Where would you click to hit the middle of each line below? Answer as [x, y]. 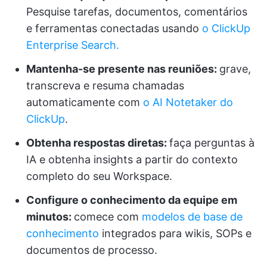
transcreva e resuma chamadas [105, 86]
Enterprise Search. [73, 45]
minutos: [50, 217]
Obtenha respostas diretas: [98, 143]
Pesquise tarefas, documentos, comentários [137, 12]
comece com [108, 217]
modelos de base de [192, 217]
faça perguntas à [212, 143]
